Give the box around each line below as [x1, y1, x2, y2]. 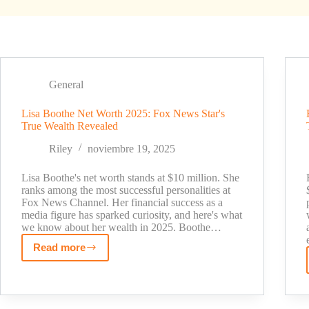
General [49, 79, 83, 90]
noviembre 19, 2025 [88, 142, 175, 154]
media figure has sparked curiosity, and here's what [21, 208, 242, 221]
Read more [33, 241, 86, 253]
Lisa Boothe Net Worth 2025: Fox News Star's [21, 108, 225, 119]
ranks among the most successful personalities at [21, 183, 230, 196]
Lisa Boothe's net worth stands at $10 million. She [21, 171, 239, 183]
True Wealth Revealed [21, 120, 118, 132]
